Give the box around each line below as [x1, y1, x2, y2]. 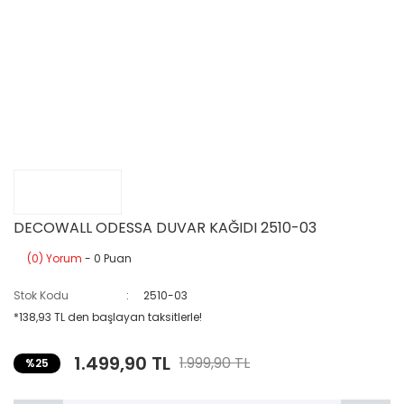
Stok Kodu [14, 288, 69, 303]
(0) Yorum [27, 251, 82, 266]
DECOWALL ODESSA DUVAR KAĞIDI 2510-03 [14, 217, 317, 238]
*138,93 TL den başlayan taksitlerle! [14, 309, 202, 325]
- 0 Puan [82, 251, 132, 266]
